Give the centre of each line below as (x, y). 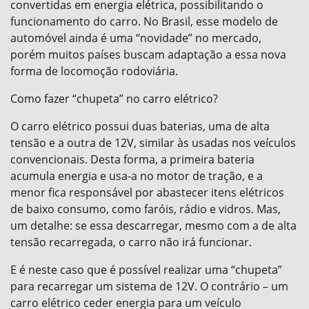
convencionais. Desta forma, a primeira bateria (132, 160)
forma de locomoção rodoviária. (94, 71)
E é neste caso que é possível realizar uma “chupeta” (146, 270)
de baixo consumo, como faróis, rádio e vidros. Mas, (146, 209)
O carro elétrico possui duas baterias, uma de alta (140, 127)
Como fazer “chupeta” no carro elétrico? (114, 99)
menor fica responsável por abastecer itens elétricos (147, 193)
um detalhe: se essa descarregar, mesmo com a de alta (153, 226)
